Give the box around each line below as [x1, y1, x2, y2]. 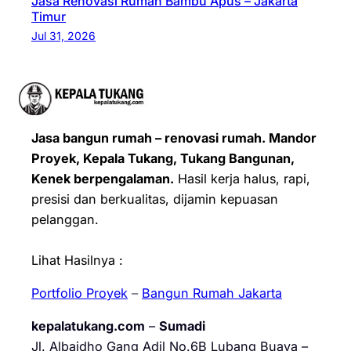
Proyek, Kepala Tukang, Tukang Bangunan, [31, 150, 295, 166]
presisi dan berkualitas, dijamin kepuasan [31, 190, 278, 207]
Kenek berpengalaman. [31, 170, 174, 186]
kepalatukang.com [31, 318, 145, 335]
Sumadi [159, 318, 205, 335]
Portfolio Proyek [31, 285, 128, 302]
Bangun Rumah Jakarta [142, 285, 282, 302]
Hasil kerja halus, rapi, [174, 170, 310, 186]
